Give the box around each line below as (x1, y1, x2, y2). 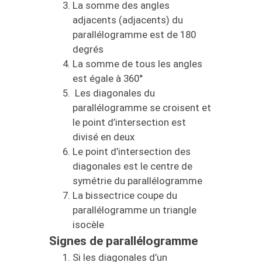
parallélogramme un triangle (73, 204, 196, 216)
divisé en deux (73, 130, 135, 143)
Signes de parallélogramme (49, 233, 198, 248)
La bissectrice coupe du (73, 189, 177, 201)
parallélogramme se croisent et (73, 101, 211, 113)
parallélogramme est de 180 (73, 28, 196, 40)
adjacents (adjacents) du (73, 13, 183, 26)
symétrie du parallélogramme (73, 174, 202, 187)
